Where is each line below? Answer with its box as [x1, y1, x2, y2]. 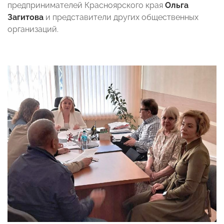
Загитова [7, 12, 43, 22]
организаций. [7, 24, 58, 34]
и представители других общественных [43, 12, 198, 22]
